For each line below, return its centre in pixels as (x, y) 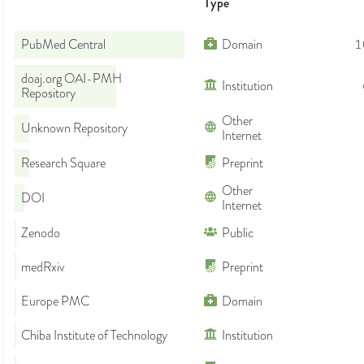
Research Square (63, 164)
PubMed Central (63, 45)
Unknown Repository (74, 129)
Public (238, 234)
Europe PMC (55, 302)
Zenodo (41, 234)
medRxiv (43, 268)
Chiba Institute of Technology (94, 336)
